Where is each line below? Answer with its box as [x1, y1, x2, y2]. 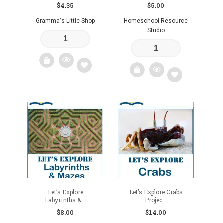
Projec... [145, 196, 167, 204]
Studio [147, 26, 165, 34]
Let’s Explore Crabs [129, 188, 183, 196]
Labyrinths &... [45, 196, 86, 204]
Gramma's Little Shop [36, 17, 95, 24]
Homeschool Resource [124, 17, 188, 24]
